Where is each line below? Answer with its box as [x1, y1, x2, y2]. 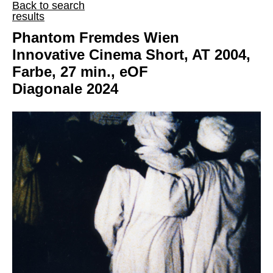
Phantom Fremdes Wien [12, 29, 179, 46]
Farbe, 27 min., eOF [12, 63, 148, 80]
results [12, 10, 44, 23]
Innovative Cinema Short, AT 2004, [12, 46, 250, 63]
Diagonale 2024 [12, 80, 118, 97]
